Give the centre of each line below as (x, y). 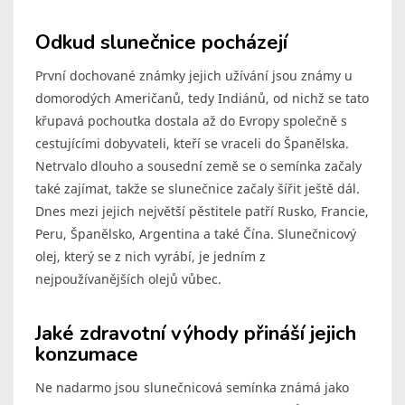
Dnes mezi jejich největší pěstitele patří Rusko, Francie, (202, 212)
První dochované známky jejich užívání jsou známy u (194, 76)
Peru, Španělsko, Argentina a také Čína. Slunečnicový (196, 234)
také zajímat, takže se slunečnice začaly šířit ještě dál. (198, 189)
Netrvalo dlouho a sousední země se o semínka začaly (198, 166)
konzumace (87, 355)
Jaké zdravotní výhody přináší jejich (196, 334)
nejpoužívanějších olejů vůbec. (128, 279)
